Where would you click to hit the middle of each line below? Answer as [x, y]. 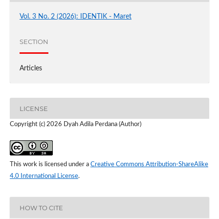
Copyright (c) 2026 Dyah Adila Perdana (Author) [75, 125]
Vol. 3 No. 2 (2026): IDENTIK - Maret [75, 16]
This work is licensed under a [50, 165]
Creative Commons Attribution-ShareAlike [149, 165]
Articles [31, 68]
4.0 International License [44, 176]
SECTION [34, 42]
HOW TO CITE [41, 208]
